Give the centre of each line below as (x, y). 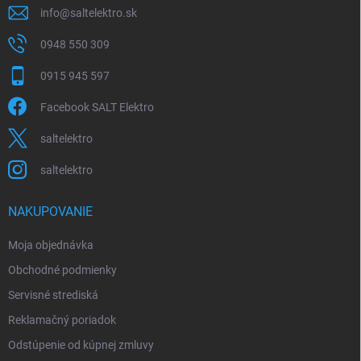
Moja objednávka (51, 245)
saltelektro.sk (104, 12)
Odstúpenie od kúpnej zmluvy (81, 344)
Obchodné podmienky (62, 270)
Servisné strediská (53, 295)
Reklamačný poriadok (62, 320)
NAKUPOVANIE (50, 211)
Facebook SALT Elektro (97, 107)
